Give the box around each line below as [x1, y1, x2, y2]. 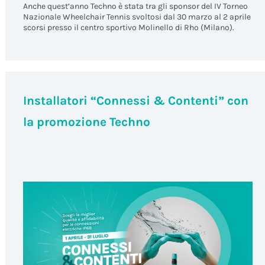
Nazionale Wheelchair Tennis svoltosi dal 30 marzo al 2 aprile [22, 12, 251, 22]
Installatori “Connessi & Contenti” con [22, 93, 248, 108]
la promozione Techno [22, 115, 150, 130]
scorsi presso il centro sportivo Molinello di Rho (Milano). [22, 22, 234, 33]
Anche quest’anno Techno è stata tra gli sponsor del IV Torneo [22, 1, 248, 12]
